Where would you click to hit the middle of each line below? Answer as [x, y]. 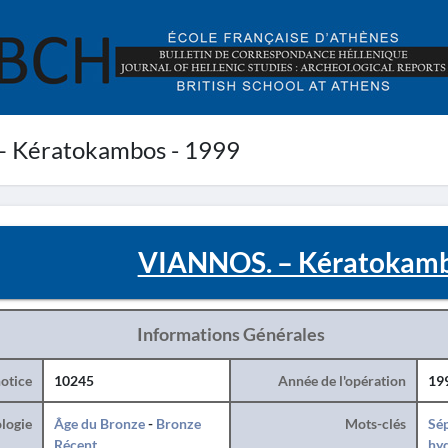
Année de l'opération [341, 380]
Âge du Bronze [99, 423]
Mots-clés [375, 423]
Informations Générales [230, 334]
